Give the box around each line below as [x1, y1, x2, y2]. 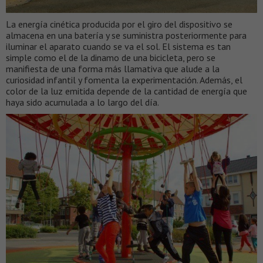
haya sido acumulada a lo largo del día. [6, 96, 159, 109]
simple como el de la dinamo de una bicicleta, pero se [6, 52, 215, 64]
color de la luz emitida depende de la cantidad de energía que [6, 85, 247, 97]
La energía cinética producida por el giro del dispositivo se [6, 18, 232, 31]
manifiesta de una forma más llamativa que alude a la [6, 63, 220, 75]
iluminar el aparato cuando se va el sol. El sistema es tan [6, 41, 231, 53]
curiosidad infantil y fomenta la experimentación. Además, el [6, 74, 242, 86]
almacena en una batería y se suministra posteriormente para [6, 29, 247, 42]
